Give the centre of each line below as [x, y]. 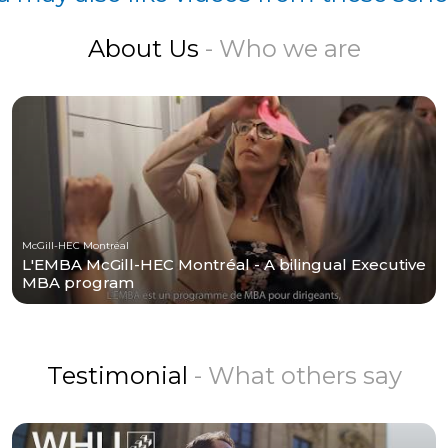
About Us [146, 48]
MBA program [78, 282]
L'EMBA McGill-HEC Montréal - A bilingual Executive [224, 264]
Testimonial [120, 375]
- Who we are [282, 48]
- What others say [297, 375]
